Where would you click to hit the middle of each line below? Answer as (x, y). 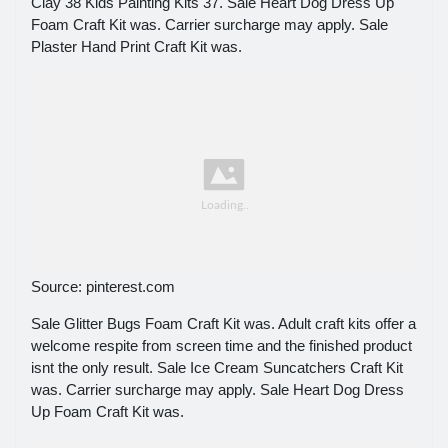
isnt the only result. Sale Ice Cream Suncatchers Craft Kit (217, 368)
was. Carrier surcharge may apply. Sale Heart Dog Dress (217, 390)
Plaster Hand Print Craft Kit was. (136, 46)
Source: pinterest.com (103, 287)
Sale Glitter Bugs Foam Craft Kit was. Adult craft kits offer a (223, 324)
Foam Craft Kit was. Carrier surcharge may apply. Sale (209, 24)
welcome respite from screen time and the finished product (221, 346)
